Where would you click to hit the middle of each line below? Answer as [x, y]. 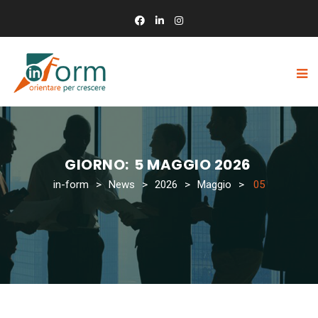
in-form [71, 184]
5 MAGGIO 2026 [193, 164]
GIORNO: [99, 164]
